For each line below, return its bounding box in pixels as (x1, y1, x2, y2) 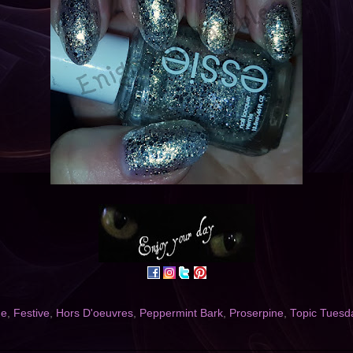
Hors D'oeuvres (56, 307, 133, 320)
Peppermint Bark (139, 307, 223, 320)
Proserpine (229, 307, 284, 320)
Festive (13, 307, 50, 320)
